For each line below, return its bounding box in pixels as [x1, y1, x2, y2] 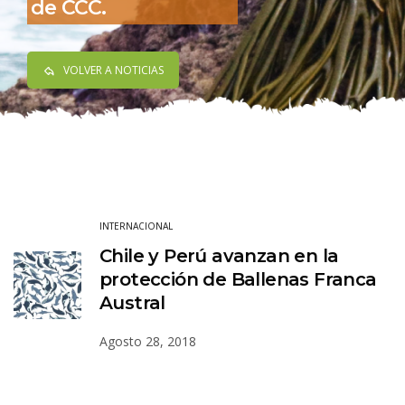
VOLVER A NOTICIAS [63, 62, 164, 79]
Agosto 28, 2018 [99, 332, 196, 350]
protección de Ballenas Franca [99, 268, 377, 290]
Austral [99, 291, 165, 314]
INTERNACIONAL [99, 219, 173, 232]
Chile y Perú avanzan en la [99, 244, 339, 267]
